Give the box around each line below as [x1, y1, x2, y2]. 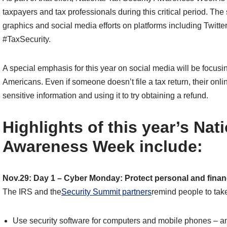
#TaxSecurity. [3, 35, 51, 44]
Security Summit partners [61, 187, 152, 197]
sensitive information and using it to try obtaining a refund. [3, 91, 208, 100]
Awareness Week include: [3, 137, 203, 156]
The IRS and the [3, 187, 61, 197]
